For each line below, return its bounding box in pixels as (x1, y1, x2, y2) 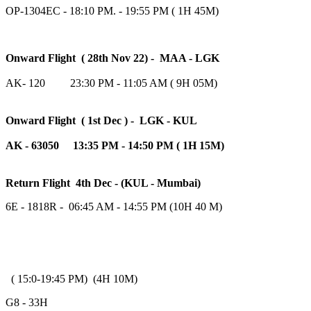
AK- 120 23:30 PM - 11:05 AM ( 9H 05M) (6, 76, 217, 89)
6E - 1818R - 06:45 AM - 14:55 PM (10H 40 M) (6, 200, 222, 212)
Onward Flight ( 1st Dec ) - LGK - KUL (6, 114, 200, 126)
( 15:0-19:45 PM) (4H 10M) (6, 272, 137, 285)
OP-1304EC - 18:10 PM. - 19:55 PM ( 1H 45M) (6, 4, 219, 17)
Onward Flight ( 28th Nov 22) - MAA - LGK (6, 51, 219, 64)
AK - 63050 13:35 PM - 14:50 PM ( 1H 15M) (6, 139, 224, 151)
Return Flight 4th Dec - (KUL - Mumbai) (6, 176, 201, 189)
